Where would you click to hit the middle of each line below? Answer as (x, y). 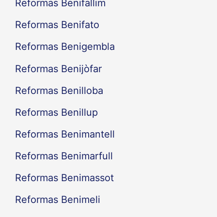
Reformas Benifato (57, 25)
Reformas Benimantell (65, 134)
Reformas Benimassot (64, 178)
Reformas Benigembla (65, 47)
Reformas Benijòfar (58, 69)
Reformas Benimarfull (64, 156)
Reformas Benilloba (59, 90)
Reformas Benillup (56, 112)
